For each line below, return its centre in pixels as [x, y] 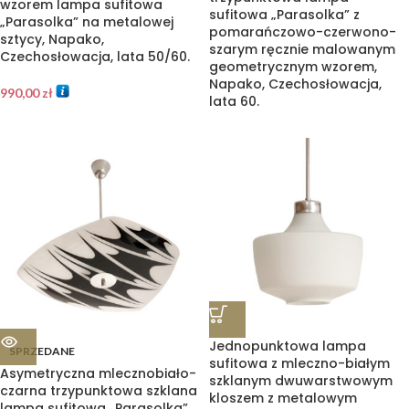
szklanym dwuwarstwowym [301, 381]
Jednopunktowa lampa [288, 346]
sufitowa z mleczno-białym [299, 363]
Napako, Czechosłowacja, [295, 84]
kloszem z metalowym [283, 398]
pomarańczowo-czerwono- [303, 32]
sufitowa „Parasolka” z [284, 15]
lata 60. [234, 101]
